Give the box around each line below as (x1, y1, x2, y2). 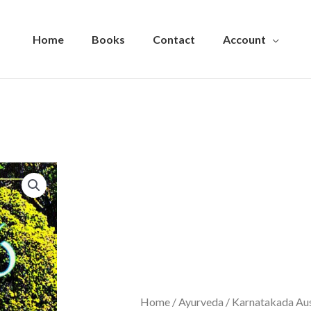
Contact (152, 32, 195, 46)
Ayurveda (178, 295, 224, 309)
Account (222, 32, 266, 46)
